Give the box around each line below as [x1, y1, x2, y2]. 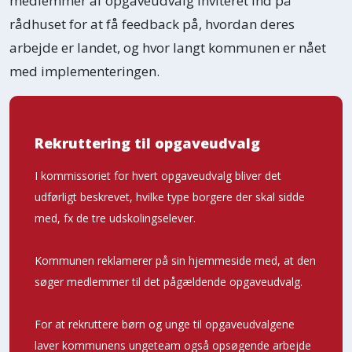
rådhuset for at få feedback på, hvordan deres [9, 14, 295, 33]
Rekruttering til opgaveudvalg [35, 133, 260, 152]
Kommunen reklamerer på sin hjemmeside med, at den [35, 252, 316, 268]
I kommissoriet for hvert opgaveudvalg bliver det [35, 167, 281, 183]
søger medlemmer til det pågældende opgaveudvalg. [35, 273, 302, 289]
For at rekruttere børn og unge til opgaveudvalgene [35, 316, 295, 332]
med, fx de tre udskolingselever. [35, 210, 196, 225]
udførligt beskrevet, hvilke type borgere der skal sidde [35, 189, 305, 204]
